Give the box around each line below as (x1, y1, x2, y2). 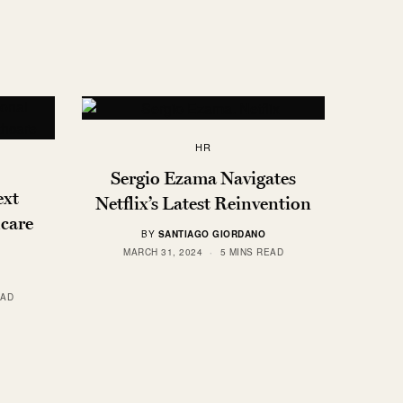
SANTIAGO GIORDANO (157, 227, 265, 240)
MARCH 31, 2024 (123, 245, 202, 258)
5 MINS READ (219, 245, 283, 258)
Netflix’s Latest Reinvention (95, 192, 311, 214)
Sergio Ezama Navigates (111, 166, 296, 189)
